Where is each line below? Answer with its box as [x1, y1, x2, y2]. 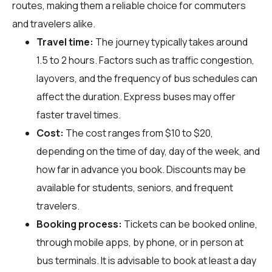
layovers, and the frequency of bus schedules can [36, 71, 257, 85]
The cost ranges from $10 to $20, [64, 126, 213, 140]
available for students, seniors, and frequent [36, 180, 233, 194]
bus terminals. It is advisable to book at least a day [36, 253, 256, 267]
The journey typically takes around [93, 35, 248, 49]
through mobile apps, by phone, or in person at [36, 235, 243, 249]
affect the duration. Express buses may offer [36, 89, 236, 103]
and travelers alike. [12, 16, 95, 30]
